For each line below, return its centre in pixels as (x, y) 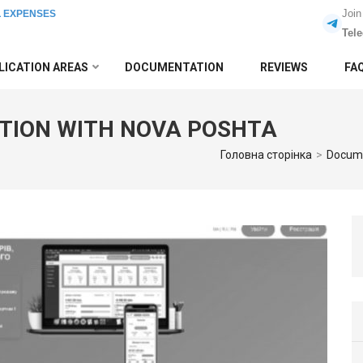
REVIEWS (284, 67)
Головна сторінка (266, 155)
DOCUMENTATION (174, 67)
